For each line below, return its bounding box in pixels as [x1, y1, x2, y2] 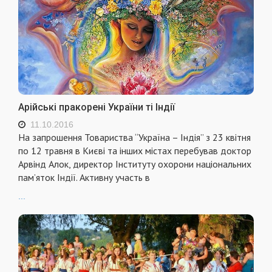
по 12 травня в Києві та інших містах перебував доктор [18, 144, 251, 157]
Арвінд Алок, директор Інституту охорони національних [18, 158, 251, 171]
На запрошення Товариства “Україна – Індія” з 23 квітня [18, 131, 251, 144]
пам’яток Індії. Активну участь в [18, 171, 150, 184]
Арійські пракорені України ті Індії [18, 101, 175, 114]
